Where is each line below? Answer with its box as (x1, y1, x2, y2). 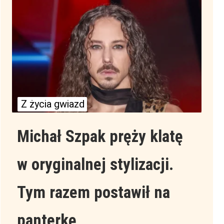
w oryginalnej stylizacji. (16, 154, 173, 174)
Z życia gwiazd (21, 98, 85, 110)
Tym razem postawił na (16, 182, 170, 202)
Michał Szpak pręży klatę (16, 126, 183, 146)
